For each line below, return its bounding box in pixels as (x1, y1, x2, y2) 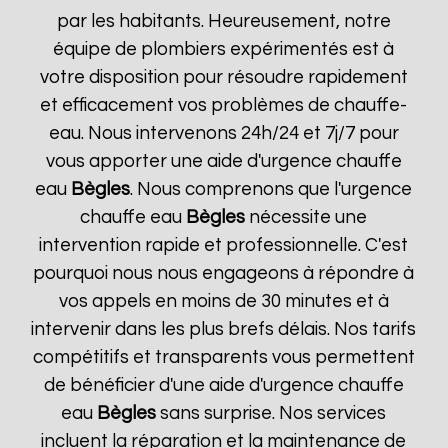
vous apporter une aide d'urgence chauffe (45, 152, 402, 171)
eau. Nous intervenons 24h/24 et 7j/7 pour (48, 124, 399, 143)
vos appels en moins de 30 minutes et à (58, 292, 389, 311)
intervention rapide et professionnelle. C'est (39, 236, 409, 255)
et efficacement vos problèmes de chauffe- (40, 96, 408, 115)
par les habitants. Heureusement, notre (56, 12, 391, 31)
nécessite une (245, 208, 368, 227)
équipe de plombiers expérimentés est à (53, 40, 395, 59)
